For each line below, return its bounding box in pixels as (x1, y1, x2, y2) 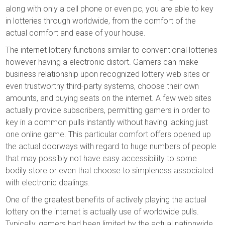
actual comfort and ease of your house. (6, 28, 146, 38)
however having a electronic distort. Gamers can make (6, 57, 199, 67)
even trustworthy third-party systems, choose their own (6, 81, 199, 91)
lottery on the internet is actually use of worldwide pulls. (6, 207, 199, 216)
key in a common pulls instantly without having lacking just (6, 118, 208, 127)
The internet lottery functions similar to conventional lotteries (6, 45, 218, 55)
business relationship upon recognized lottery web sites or (6, 69, 210, 79)
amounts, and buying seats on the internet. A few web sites (6, 93, 212, 103)
